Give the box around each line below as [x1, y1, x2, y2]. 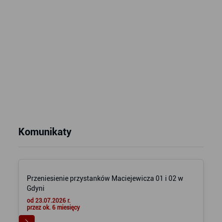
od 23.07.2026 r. [26, 197, 70, 204]
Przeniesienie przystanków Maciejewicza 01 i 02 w [26, 174, 183, 182]
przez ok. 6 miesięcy [26, 204, 80, 211]
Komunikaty [18, 126, 71, 138]
